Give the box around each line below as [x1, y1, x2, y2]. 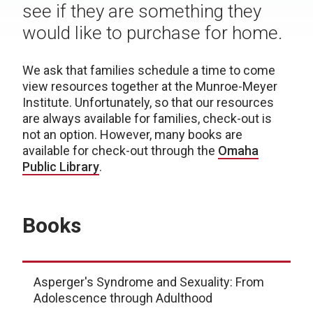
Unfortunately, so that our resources [75, 95, 274, 110]
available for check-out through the [22, 143, 218, 158]
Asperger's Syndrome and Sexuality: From [34, 275, 264, 289]
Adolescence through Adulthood [34, 291, 212, 305]
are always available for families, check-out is [22, 111, 272, 126]
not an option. [22, 127, 100, 142]
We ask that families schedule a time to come [22, 63, 275, 78]
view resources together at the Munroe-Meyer [22, 79, 277, 94]
